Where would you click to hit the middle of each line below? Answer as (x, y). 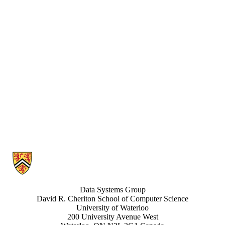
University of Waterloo (113, 207)
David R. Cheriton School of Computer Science (113, 198)
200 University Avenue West (113, 216)
